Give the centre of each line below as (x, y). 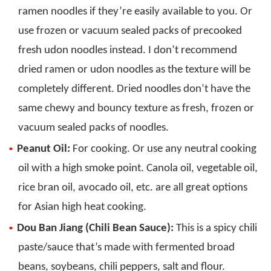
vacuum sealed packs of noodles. (93, 128)
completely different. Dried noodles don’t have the (134, 90)
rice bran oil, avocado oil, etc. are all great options (133, 188)
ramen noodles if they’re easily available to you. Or (135, 12)
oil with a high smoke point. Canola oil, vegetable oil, (138, 169)
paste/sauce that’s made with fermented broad (126, 248)
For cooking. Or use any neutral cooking (163, 149)
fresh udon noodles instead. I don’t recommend (128, 51)
